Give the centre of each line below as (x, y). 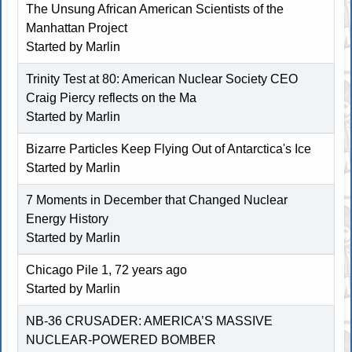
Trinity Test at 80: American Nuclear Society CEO (162, 79)
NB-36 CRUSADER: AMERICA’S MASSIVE (150, 321)
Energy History (68, 218)
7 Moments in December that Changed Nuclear (157, 200)
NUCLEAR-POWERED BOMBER (121, 339)
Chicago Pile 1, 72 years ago (107, 269)
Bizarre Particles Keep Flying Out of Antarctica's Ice (169, 148)
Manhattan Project (77, 27)
